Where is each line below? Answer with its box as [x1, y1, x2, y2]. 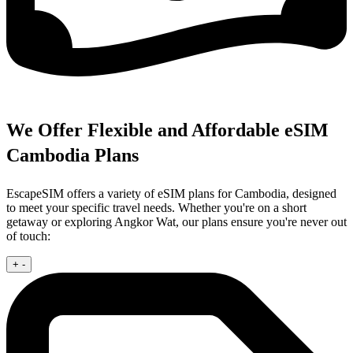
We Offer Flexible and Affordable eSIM [6, 119, 329, 140]
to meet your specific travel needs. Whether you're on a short [6, 200, 307, 214]
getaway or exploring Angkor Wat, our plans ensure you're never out [6, 214, 347, 229]
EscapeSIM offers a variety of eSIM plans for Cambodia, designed [6, 186, 336, 200]
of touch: [6, 229, 50, 243]
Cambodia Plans [6, 144, 139, 165]
